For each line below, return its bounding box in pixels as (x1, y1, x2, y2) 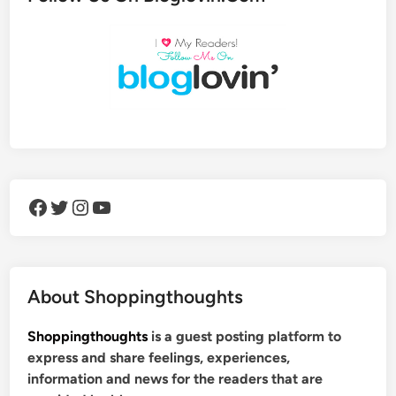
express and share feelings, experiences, (27, 349, 291, 367)
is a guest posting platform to (148, 328, 342, 346)
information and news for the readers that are (27, 370, 324, 388)
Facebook (27, 193, 38, 219)
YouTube (90, 193, 103, 219)
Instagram (69, 193, 88, 219)
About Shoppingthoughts (27, 286, 244, 308)
